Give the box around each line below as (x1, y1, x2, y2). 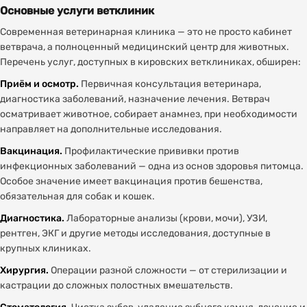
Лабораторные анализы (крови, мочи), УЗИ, (64, 212, 267, 224)
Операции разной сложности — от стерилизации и (49, 265, 287, 276)
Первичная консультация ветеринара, (79, 78, 261, 90)
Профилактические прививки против (62, 145, 239, 157)
